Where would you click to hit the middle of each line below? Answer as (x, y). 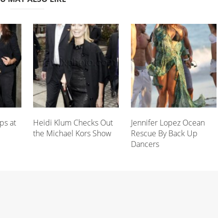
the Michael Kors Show (73, 133)
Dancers (145, 144)
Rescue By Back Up (164, 133)
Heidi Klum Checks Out (73, 122)
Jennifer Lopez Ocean (168, 122)
